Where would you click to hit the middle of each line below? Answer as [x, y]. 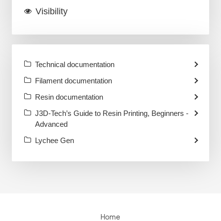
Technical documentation [74, 64]
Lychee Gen [54, 140]
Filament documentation [73, 81]
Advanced [51, 124]
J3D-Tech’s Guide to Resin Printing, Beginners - [111, 113]
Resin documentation [69, 97]
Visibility [51, 11]
